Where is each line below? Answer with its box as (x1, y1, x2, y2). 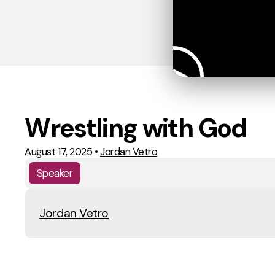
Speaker (36, 166, 73, 180)
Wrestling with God (25, 111, 247, 145)
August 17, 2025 (25, 145, 93, 159)
